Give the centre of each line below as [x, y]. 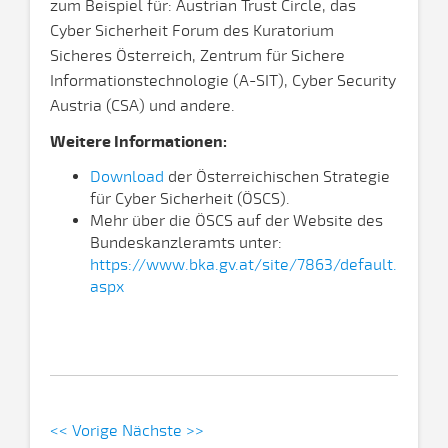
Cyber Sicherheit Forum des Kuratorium [192, 31]
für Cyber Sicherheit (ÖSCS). [190, 199]
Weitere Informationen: [138, 142]
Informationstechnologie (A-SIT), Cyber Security [223, 81]
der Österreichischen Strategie [277, 177]
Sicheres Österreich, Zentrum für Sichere [197, 56]
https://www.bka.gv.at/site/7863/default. [243, 265]
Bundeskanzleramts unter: [186, 243]
